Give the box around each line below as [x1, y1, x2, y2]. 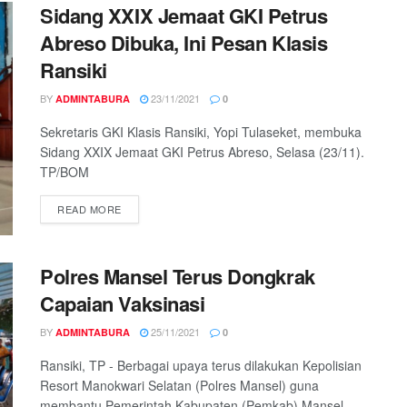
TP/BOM [40, 163, 89, 181]
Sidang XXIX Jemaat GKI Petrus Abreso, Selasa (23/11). [40, 143, 364, 161]
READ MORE [57, 202, 122, 216]
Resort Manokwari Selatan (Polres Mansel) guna [40, 376, 319, 395]
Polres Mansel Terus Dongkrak [40, 262, 315, 292]
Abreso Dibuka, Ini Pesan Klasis [40, 28, 328, 57]
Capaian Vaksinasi [40, 289, 205, 319]
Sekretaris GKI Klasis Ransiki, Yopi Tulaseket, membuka [40, 123, 362, 141]
